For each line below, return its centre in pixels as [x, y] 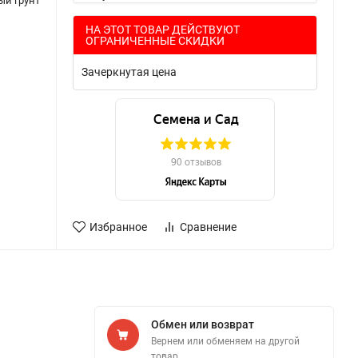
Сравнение [208, 227]
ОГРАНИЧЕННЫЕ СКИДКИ [155, 40]
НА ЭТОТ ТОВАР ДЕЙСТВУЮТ [162, 29]
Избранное [118, 227]
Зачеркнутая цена [129, 72]
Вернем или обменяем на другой [225, 341]
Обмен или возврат [203, 324]
